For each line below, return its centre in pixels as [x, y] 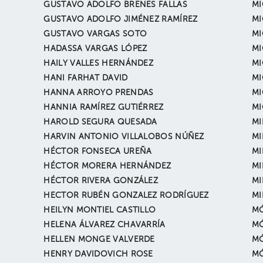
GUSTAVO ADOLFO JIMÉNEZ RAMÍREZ [121, 19]
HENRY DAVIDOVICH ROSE [98, 254]
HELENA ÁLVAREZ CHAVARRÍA [104, 225]
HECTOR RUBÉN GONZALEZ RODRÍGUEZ [126, 195]
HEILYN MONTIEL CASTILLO [100, 210]
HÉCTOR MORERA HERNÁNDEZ [107, 166]
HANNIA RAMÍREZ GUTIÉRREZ [104, 107]
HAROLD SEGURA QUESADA [100, 122]
